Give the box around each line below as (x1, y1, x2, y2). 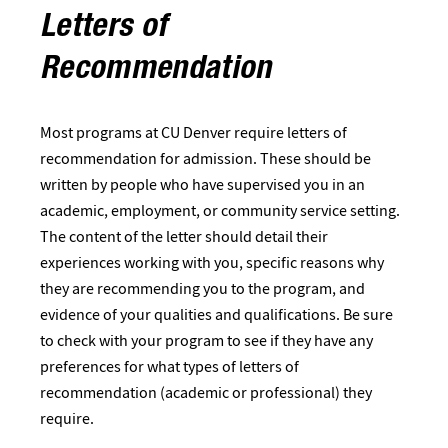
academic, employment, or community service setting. (40, 199, 400, 221)
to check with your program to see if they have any (40, 329, 373, 351)
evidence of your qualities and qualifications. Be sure (40, 303, 393, 325)
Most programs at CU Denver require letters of (40, 121, 347, 143)
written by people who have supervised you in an (40, 173, 365, 195)
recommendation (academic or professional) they (40, 381, 372, 403)
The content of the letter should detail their (40, 225, 328, 247)
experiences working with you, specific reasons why (40, 251, 384, 273)
